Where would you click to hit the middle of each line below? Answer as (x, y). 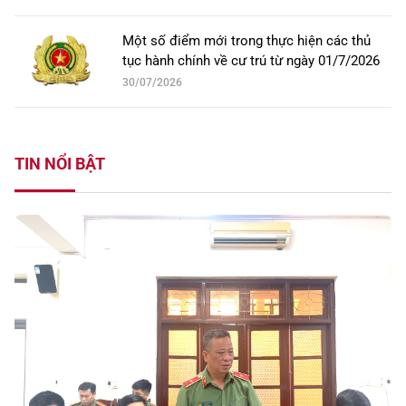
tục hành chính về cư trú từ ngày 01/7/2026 (251, 61)
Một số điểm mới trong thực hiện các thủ (246, 41)
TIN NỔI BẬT (60, 164)
